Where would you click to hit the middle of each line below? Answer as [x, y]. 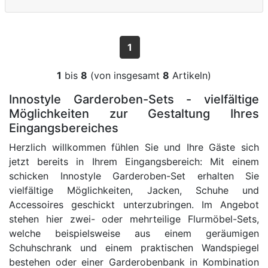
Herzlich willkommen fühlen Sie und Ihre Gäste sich [134, 147]
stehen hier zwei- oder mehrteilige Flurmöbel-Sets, [134, 219]
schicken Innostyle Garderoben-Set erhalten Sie [134, 176]
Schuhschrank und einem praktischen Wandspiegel [134, 248]
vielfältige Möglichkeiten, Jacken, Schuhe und [134, 191]
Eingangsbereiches [64, 128]
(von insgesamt [125, 76]
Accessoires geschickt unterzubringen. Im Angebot [134, 205]
